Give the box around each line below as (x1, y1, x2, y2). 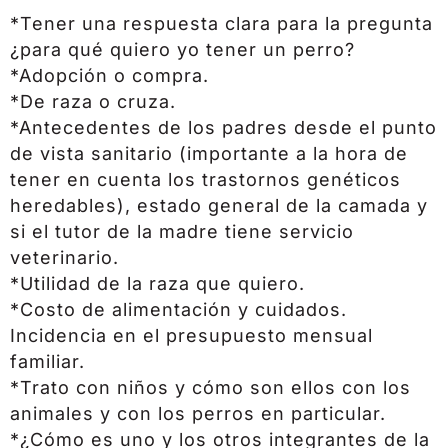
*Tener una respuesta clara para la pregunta (10, 12, 433, 34)
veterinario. (10, 246, 119, 268)
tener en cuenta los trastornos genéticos (10, 168, 401, 190)
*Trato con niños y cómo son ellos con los (10, 376, 411, 398)
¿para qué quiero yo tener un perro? (10, 38, 355, 60)
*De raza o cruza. (10, 90, 176, 112)
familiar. (10, 350, 85, 372)
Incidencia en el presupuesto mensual (10, 324, 373, 346)
